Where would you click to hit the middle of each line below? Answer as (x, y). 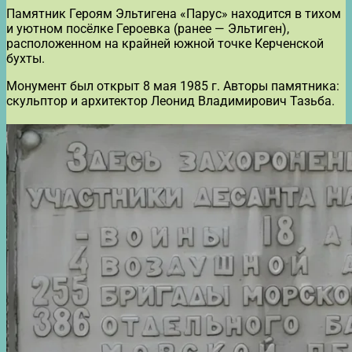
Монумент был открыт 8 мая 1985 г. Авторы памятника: (173, 86)
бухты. (26, 58)
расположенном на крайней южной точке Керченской (165, 43)
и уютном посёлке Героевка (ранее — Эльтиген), (148, 28)
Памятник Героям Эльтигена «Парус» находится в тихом (174, 13)
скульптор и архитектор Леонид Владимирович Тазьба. (170, 101)
